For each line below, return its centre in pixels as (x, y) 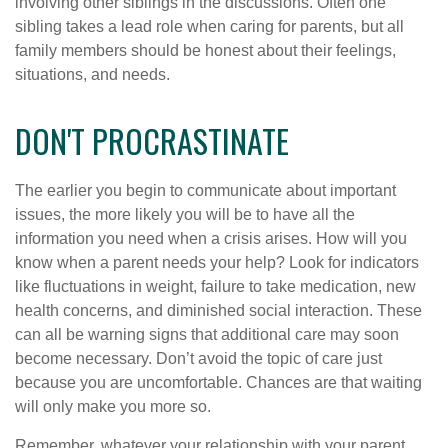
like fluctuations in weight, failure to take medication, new (215, 286)
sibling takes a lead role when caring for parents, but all (209, 26)
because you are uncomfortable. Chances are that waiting (218, 382)
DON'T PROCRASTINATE (152, 140)
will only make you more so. (113, 406)
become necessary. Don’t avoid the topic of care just (198, 358)
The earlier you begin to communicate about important (205, 190)
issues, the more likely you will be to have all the (185, 214)
